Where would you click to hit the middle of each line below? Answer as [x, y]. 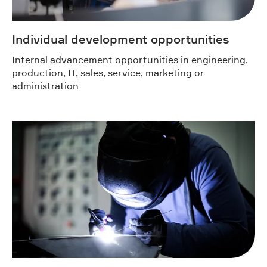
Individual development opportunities [121, 40]
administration [45, 86]
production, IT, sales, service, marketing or [108, 73]
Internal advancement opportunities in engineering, [130, 60]
